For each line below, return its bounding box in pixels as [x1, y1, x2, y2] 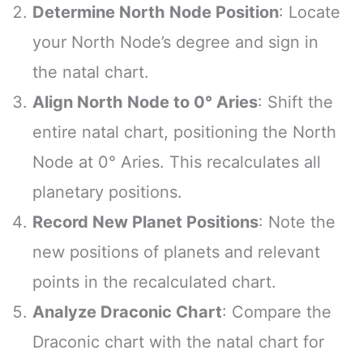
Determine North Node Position [32, 2, 279, 23]
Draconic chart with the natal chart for [32, 332, 324, 352]
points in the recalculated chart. [32, 272, 276, 293]
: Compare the [222, 302, 331, 322]
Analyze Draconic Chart [32, 302, 222, 322]
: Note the [258, 212, 335, 233]
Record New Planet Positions [32, 212, 258, 233]
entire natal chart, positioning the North [32, 122, 336, 143]
